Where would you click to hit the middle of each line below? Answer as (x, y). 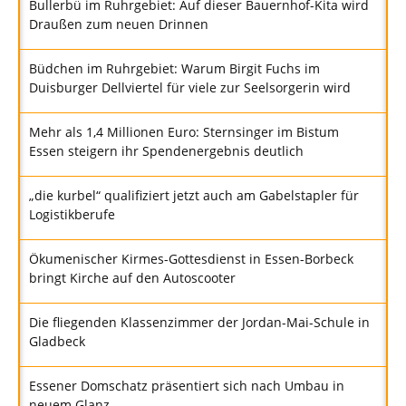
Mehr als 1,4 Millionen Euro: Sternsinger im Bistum (184, 132)
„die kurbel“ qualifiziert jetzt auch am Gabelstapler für (194, 196)
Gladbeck (57, 342)
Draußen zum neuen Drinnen (119, 24)
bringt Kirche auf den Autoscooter (132, 278)
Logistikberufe (72, 215)
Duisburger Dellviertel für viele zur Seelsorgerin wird (190, 88)
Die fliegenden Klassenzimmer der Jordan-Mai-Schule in (199, 323)
